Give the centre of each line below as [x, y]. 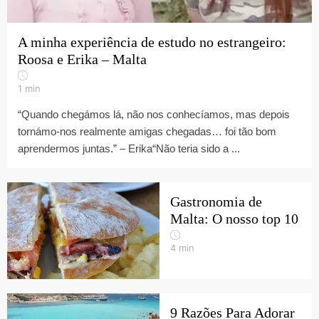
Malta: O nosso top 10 [234, 219]
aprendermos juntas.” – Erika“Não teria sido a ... [129, 148]
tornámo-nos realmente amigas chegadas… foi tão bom [147, 131]
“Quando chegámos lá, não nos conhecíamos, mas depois [154, 114]
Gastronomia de [216, 202]
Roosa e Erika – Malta [82, 59]
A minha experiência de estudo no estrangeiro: [152, 42]
